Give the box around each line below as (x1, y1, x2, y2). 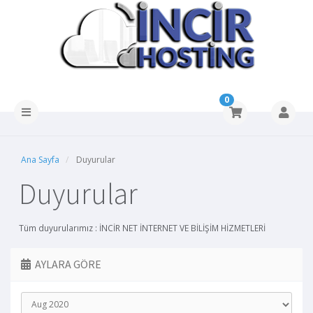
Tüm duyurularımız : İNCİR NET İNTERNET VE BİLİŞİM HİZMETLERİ (19, 221, 265, 233)
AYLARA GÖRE (31, 256, 101, 271)
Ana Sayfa (21, 153, 59, 166)
